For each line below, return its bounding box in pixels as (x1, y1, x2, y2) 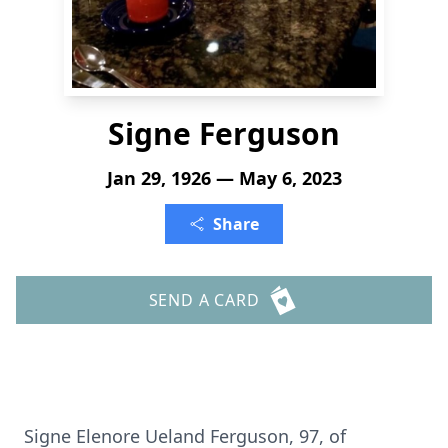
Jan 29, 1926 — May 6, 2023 (106, 166, 342, 190)
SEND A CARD (148, 289, 260, 311)
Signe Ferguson (108, 113, 340, 154)
